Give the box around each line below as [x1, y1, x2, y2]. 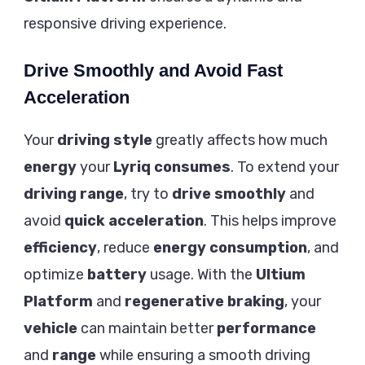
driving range [24, 184, 124, 203]
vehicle [24, 319, 77, 337]
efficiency [24, 238, 97, 257]
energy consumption [153, 238, 307, 257]
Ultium [256, 265, 306, 284]
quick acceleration [64, 211, 204, 230]
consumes [154, 157, 231, 176]
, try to [124, 184, 172, 203]
